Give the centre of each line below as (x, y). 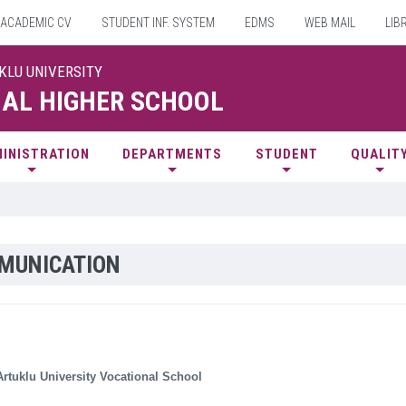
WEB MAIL (329, 23)
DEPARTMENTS (173, 154)
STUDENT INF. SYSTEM (157, 23)
